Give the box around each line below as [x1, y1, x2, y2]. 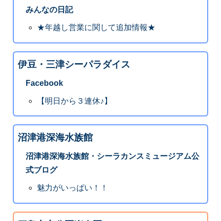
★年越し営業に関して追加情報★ [37, 23, 156, 32]
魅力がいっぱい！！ [37, 183, 109, 192]
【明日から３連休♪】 [37, 96, 112, 105]
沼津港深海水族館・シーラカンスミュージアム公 [25, 152, 199, 161]
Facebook [25, 78, 63, 87]
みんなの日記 [25, 5, 73, 14]
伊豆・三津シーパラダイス [17, 59, 130, 70]
